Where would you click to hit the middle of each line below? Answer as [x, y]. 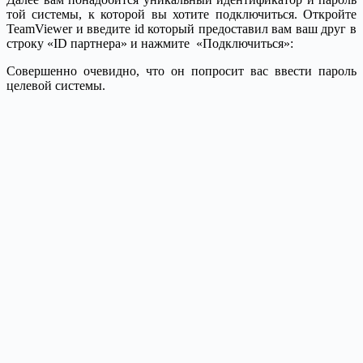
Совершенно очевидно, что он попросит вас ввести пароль [181, 71]
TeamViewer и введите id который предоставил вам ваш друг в [181, 29]
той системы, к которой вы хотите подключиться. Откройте [181, 15]
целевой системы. [56, 86]
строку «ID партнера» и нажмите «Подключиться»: [150, 44]
